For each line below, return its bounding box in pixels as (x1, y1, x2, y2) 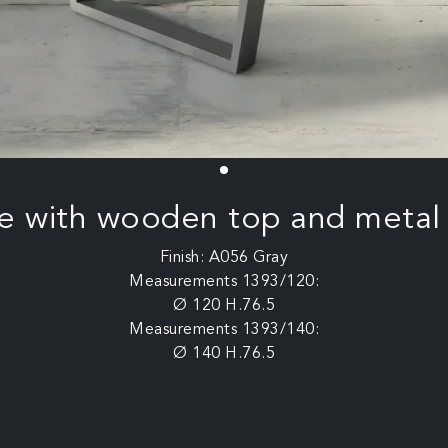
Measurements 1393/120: (129, 273, 319, 290)
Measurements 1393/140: (129, 321, 319, 338)
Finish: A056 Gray (159, 249, 289, 266)
